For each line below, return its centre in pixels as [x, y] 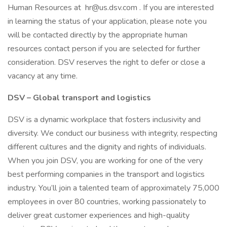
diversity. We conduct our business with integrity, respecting [112, 133]
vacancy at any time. [43, 76]
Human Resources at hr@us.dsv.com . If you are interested [111, 8]
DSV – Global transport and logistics [79, 98]
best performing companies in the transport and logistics [106, 174]
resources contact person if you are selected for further [104, 49]
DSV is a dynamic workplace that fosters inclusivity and [104, 120]
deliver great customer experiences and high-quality [99, 215]
